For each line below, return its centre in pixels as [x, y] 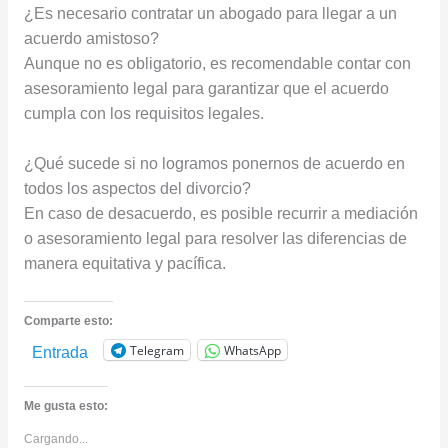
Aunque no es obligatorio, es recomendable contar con [217, 64]
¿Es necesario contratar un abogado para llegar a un [210, 14]
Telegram [156, 350]
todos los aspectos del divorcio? [137, 189]
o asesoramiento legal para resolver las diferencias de [215, 239]
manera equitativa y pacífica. [124, 264]
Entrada [59, 353]
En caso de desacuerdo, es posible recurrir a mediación [220, 214]
